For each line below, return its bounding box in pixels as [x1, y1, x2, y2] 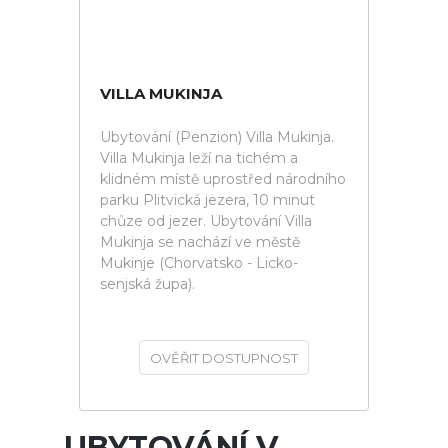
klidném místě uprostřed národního [100, 170, 346, 188]
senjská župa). [100, 275, 195, 293]
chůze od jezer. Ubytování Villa [100, 212, 312, 230]
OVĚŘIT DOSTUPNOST [150, 350, 298, 366]
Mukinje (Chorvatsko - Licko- [100, 254, 298, 272]
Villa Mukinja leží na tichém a [100, 149, 298, 167]
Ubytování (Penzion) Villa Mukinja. [100, 128, 334, 146]
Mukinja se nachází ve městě [100, 233, 300, 251]
